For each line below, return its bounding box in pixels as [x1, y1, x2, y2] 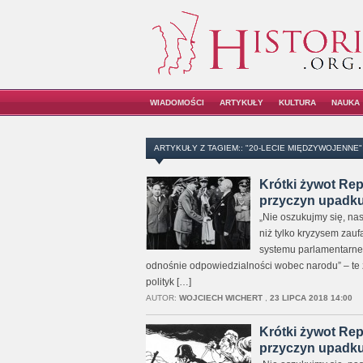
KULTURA [279, 98, 316, 107]
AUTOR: [145, 293, 179, 302]
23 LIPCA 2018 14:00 [269, 293, 352, 302]
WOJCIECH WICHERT [178, 293, 263, 302]
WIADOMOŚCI [150, 98, 204, 107]
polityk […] [145, 276, 191, 288]
